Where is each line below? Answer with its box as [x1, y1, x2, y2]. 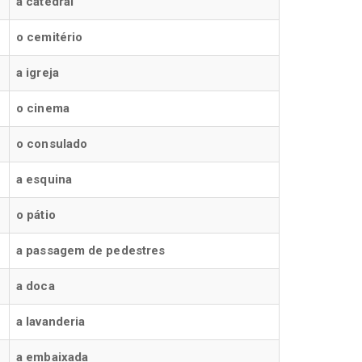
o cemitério [16, 30, 83, 44]
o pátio [16, 208, 56, 222]
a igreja [16, 65, 59, 80]
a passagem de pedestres [16, 243, 166, 258]
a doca [16, 279, 55, 293]
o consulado [16, 137, 88, 151]
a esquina [16, 172, 72, 187]
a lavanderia [16, 314, 86, 329]
